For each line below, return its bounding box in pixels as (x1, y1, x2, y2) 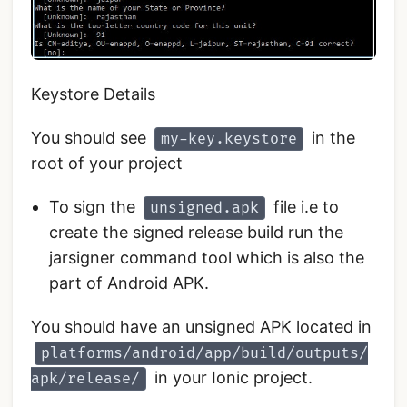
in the (307, 127, 355, 147)
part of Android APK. (49, 273, 209, 293)
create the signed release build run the (49, 222, 343, 242)
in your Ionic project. (150, 367, 313, 387)
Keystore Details (31, 84, 155, 104)
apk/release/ (31, 369, 140, 388)
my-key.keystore (161, 129, 297, 148)
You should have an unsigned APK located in (31, 316, 372, 336)
